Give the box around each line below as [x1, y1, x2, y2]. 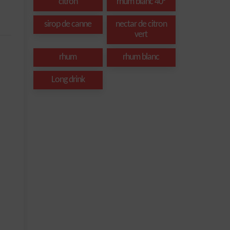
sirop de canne [44, 20, 92, 29]
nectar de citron [115, 20, 167, 29]
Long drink [51, 75, 85, 85]
